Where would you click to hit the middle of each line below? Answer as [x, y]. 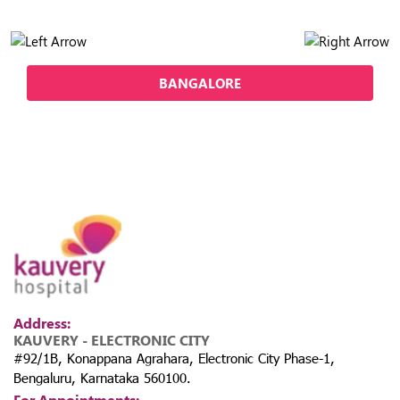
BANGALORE [200, 83]
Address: [42, 323]
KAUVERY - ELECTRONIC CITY [112, 340]
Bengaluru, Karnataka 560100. [102, 378]
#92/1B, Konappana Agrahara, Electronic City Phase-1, [174, 358]
